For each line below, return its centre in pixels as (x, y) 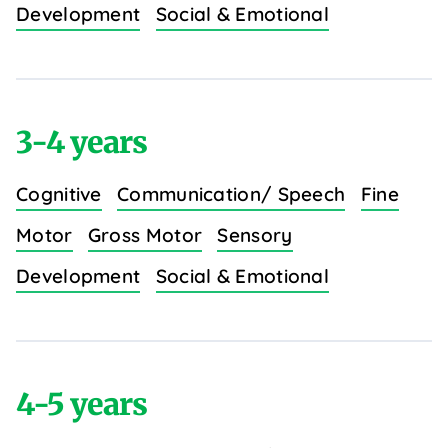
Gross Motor (145, 235)
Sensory (255, 235)
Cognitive (59, 194)
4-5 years (81, 404)
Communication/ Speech (231, 194)
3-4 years (81, 142)
